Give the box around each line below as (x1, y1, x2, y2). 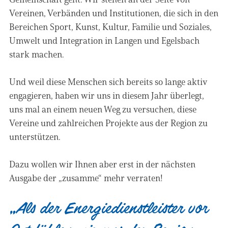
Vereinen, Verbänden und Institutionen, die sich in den (9, 7, 218, 18)
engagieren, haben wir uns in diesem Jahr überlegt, (9, 90, 204, 101)
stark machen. (9, 48, 64, 60)
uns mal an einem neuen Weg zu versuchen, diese (9, 103, 196, 115)
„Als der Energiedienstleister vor (9, 198, 208, 220)
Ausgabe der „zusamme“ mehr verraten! (9, 172, 163, 183)
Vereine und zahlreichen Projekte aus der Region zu (9, 117, 208, 128)
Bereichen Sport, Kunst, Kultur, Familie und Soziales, (9, 21, 212, 32)
